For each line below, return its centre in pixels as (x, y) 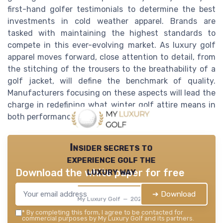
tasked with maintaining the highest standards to (111, 33)
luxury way (111, 171)
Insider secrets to (111, 148)
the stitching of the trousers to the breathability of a (111, 69)
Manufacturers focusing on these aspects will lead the (111, 93)
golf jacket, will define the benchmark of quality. (111, 81)
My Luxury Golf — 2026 (111, 199)
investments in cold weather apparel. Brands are (111, 21)
